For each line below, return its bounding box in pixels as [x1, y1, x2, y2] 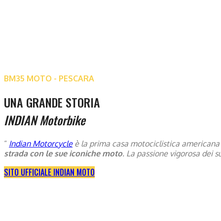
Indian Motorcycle [9, 138, 73, 148]
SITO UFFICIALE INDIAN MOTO [4, 166, 95, 178]
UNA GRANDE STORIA [4, 93, 100, 111]
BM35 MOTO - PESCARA [4, 74, 94, 83]
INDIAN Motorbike [4, 110, 85, 129]
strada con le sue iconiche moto [4, 148, 122, 158]
